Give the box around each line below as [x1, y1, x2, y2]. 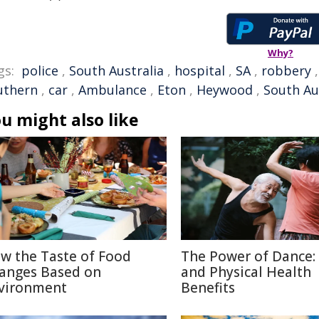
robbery [261, 62, 311, 79]
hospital [174, 62, 225, 79]
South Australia [69, 62, 164, 79]
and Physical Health [181, 263, 311, 281]
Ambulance [78, 81, 147, 98]
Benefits [181, 278, 235, 297]
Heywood [197, 81, 253, 98]
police [21, 62, 58, 79]
